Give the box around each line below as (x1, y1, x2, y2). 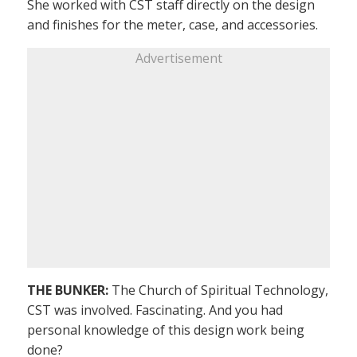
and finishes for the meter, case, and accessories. (27, 16, 318, 34)
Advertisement (135, 49, 222, 68)
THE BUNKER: (27, 281, 108, 300)
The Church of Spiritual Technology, (108, 281, 328, 300)
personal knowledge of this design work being (27, 321, 304, 339)
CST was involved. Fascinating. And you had (27, 301, 283, 320)
